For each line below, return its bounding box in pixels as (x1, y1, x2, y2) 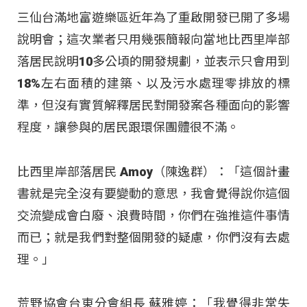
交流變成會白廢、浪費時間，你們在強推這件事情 (17, 208, 290, 223)
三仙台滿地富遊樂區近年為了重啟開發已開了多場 (17, 10, 290, 25)
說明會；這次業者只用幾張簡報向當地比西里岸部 (17, 32, 290, 47)
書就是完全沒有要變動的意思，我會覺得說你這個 (17, 186, 290, 201)
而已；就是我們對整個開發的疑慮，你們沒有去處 (17, 230, 290, 245)
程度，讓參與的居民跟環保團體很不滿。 (17, 120, 239, 135)
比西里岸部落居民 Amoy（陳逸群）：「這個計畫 (17, 164, 290, 179)
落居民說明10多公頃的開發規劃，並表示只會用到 (17, 54, 290, 69)
